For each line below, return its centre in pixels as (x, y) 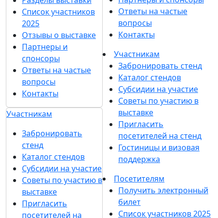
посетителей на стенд (160, 136)
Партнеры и (45, 46)
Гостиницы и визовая (159, 147)
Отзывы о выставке (59, 35)
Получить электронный (163, 190)
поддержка (139, 159)
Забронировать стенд (160, 65)
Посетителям (139, 178)
